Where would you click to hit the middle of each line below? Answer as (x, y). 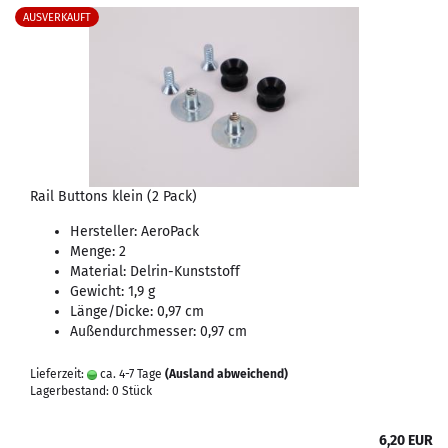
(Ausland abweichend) (226, 374)
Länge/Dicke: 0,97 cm (137, 311)
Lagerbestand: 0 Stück (91, 391)
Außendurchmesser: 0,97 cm (158, 331)
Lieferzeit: (58, 374)
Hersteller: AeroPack (134, 231)
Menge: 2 (98, 251)
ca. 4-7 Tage (129, 374)
